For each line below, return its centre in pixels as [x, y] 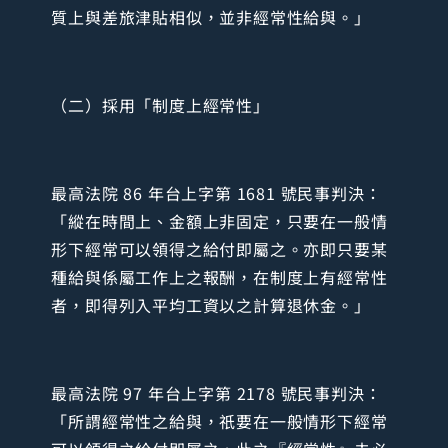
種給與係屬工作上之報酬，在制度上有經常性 [219, 276]
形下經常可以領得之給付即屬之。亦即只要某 [219, 248]
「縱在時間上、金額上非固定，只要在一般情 [219, 220]
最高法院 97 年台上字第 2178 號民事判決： [216, 392]
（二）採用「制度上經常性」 [160, 104]
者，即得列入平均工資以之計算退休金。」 [211, 304]
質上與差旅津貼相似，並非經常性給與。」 [211, 16]
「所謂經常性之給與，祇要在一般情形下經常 [219, 420]
